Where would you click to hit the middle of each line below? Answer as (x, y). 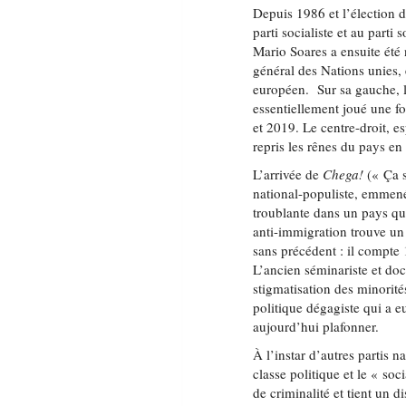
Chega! (343, 174)
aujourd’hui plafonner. (316, 326)
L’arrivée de (288, 174)
